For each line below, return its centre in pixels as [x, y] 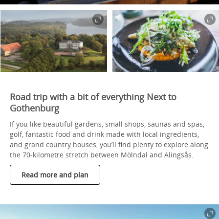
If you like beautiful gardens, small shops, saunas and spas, [107, 124]
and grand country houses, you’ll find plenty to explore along [109, 144]
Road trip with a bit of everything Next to [93, 97]
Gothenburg [34, 108]
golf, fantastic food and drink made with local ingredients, [104, 134]
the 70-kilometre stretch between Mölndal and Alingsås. [102, 154]
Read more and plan [55, 175]
